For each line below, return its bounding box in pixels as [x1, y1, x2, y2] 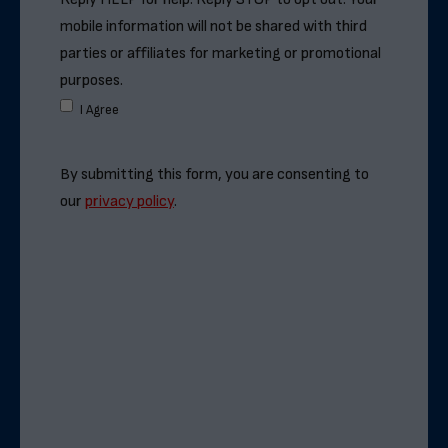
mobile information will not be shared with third [60, 16, 367, 36]
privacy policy [85, 191, 174, 211]
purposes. [60, 70, 123, 90]
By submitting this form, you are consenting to [60, 164, 369, 184]
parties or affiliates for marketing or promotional [60, 43, 381, 63]
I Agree [80, 101, 119, 118]
